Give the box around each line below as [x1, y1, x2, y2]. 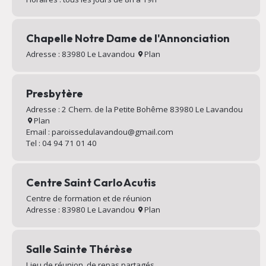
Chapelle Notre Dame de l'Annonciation [26, 31, 230, 46]
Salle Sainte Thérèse [26, 242, 132, 256]
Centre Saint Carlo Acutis [26, 176, 156, 190]
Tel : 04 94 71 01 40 [26, 138, 97, 149]
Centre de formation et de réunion [26, 193, 151, 204]
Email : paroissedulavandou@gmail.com [26, 126, 173, 138]
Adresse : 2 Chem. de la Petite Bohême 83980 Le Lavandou [26, 104, 243, 115]
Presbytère [26, 87, 83, 101]
